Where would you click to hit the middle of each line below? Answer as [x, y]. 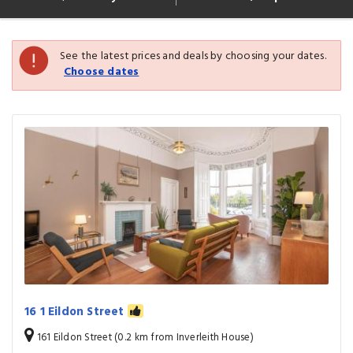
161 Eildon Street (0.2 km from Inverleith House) [144, 338]
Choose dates [102, 72]
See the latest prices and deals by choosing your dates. [193, 56]
